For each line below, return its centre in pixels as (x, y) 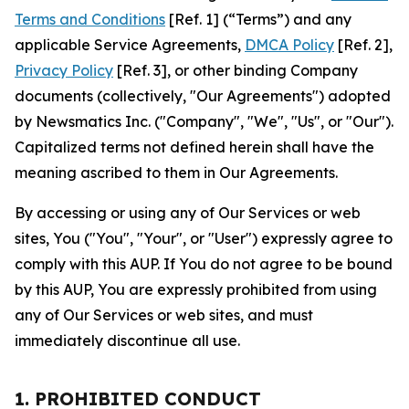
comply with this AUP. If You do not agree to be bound (204, 264)
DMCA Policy (289, 45)
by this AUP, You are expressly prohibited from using (196, 289)
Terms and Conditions (90, 19)
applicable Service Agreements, (130, 45)
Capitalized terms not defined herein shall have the (194, 147)
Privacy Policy (64, 70)
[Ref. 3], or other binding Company (236, 70)
